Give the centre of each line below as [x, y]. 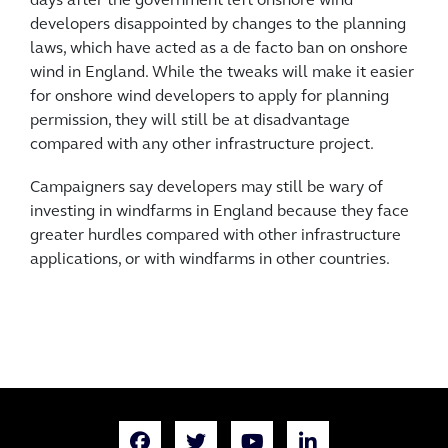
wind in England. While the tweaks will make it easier [222, 73]
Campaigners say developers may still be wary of [206, 188]
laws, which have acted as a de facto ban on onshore [219, 49]
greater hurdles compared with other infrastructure [215, 236]
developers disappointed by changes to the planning [218, 25]
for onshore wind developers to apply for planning [209, 97]
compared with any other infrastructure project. [202, 145]
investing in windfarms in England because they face [219, 212]
